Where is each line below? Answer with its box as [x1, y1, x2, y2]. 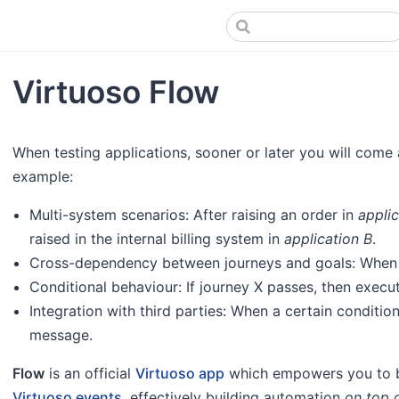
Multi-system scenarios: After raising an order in [29, 205, 359, 224]
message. [29, 325, 94, 344]
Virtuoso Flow [12, 72, 219, 111]
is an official [45, 363, 135, 382]
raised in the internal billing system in [29, 229, 285, 248]
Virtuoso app [135, 363, 224, 382]
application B [284, 229, 373, 248]
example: [12, 167, 73, 185]
